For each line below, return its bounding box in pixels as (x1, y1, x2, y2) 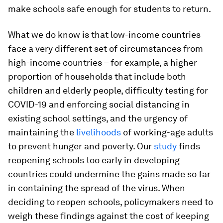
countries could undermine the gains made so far (8, 169, 211, 179)
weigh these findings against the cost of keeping (8, 211, 209, 221)
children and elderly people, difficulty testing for (8, 85, 208, 96)
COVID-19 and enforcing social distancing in (8, 99, 190, 110)
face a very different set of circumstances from (8, 43, 203, 54)
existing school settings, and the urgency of (8, 113, 188, 123)
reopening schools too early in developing (8, 155, 180, 165)
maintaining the (8, 127, 76, 137)
